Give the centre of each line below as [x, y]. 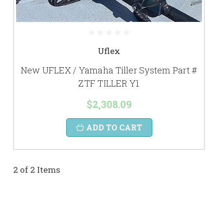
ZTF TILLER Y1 [109, 83]
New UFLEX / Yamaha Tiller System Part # [109, 70]
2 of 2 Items [37, 170]
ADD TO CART [114, 127]
